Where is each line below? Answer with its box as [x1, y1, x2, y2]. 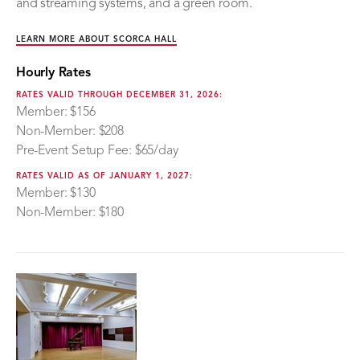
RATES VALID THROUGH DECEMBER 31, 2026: [16, 90, 223, 99]
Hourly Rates [16, 66, 91, 80]
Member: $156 [16, 105, 96, 119]
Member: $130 [16, 186, 96, 200]
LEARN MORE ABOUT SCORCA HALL [16, 35, 177, 43]
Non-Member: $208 [16, 125, 124, 138]
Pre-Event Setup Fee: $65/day [16, 144, 178, 157]
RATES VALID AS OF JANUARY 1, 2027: [16, 171, 193, 180]
